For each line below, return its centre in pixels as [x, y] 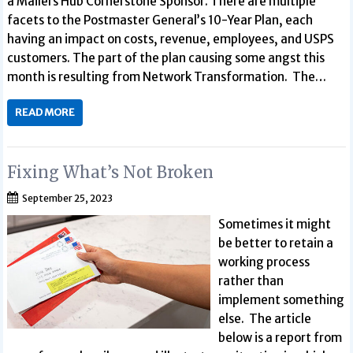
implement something [281, 300]
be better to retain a [275, 243]
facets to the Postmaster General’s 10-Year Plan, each [160, 20]
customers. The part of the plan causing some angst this [166, 58]
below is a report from [280, 338]
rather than [251, 281]
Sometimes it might [274, 224]
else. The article [264, 319]
